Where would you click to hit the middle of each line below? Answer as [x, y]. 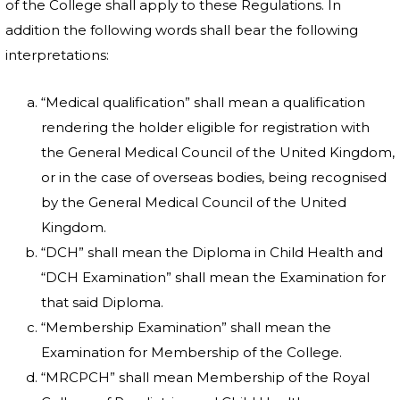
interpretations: [57, 55]
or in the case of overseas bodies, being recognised [214, 177]
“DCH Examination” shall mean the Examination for [213, 277]
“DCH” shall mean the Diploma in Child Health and [212, 252]
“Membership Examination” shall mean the [186, 327]
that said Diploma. [102, 302]
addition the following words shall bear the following [182, 30]
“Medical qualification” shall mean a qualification [203, 102]
